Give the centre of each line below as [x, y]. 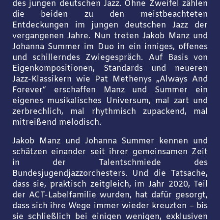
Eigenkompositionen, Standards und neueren [110, 69]
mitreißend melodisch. [56, 123]
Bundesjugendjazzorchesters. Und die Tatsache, [110, 174]
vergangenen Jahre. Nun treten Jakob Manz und [110, 36]
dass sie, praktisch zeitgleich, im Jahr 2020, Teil [110, 184]
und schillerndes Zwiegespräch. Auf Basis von [110, 58]
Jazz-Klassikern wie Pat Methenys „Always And [110, 79]
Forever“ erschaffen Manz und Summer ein [110, 90]
